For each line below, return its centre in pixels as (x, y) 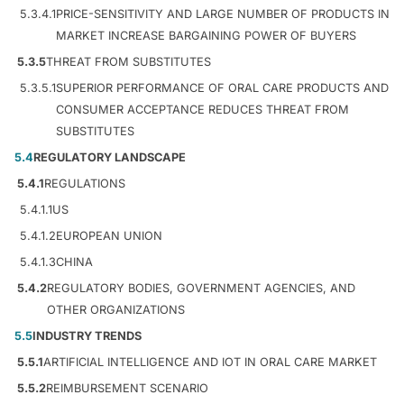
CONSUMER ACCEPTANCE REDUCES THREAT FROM (202, 109)
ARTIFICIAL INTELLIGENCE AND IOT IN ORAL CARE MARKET (210, 362)
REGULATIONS (85, 183)
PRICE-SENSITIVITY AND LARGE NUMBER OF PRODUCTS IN (223, 14)
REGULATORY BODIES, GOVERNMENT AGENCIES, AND (201, 288)
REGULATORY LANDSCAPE (110, 157)
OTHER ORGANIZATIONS (116, 309)
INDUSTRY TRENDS (87, 335)
